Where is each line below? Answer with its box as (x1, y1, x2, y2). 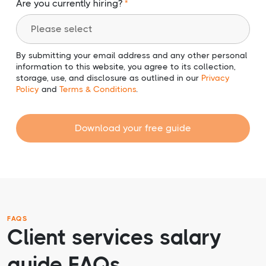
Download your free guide (75, 122, 191, 134)
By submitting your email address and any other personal (16, 50, 248, 61)
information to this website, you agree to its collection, (16, 62, 236, 72)
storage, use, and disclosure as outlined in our (16, 73, 201, 83)
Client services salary (7, 225, 221, 251)
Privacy (201, 73, 230, 83)
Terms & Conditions (59, 84, 136, 94)
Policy (16, 84, 39, 94)
